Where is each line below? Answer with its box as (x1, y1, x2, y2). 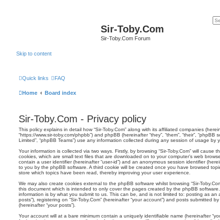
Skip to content (16, 50, 52, 56)
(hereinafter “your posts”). (19, 202, 76, 208)
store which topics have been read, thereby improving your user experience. (19, 170, 191, 175)
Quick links (22, 75, 49, 81)
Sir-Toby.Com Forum (101, 35, 150, 41)
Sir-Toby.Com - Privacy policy (19, 113, 146, 124)
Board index (45, 90, 76, 96)
